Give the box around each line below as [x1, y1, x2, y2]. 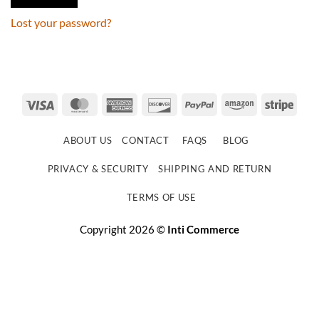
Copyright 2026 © [80, 223, 167, 236]
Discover [173, 96, 215, 110]
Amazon [253, 96, 291, 110]
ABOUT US [63, 135, 113, 147]
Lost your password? [11, 16, 111, 30]
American [133, 96, 178, 110]
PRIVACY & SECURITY [47, 163, 149, 175]
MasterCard [93, 96, 151, 110]
